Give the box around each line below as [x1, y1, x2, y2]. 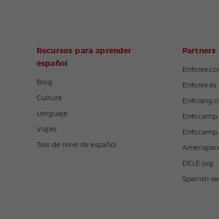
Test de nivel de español [37, 142, 117, 149]
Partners [182, 47, 216, 55]
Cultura [37, 95, 62, 102]
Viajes [37, 126, 56, 133]
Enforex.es [182, 82, 217, 89]
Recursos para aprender [37, 47, 132, 55]
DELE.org [182, 160, 214, 167]
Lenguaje [37, 110, 68, 117]
